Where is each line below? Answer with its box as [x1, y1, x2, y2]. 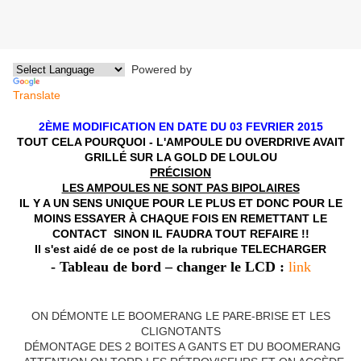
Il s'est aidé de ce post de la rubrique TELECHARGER [35, 243, 326, 256]
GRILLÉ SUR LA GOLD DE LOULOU [84, 151, 277, 164]
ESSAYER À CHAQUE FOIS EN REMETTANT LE [74, 212, 327, 226]
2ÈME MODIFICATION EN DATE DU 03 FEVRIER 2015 [38, 120, 323, 134]
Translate [13, 89, 60, 102]
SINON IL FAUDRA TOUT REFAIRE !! [113, 227, 309, 241]
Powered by [125, 63, 192, 77]
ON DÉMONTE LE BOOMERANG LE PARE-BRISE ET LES [31, 309, 330, 323]
